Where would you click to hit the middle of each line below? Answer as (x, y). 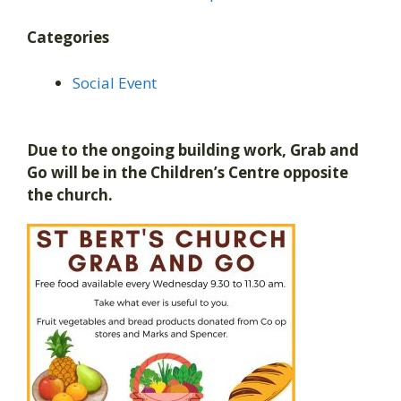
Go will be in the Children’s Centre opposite (188, 173)
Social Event (115, 82)
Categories (68, 38)
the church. (70, 195)
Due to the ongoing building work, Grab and (193, 150)
